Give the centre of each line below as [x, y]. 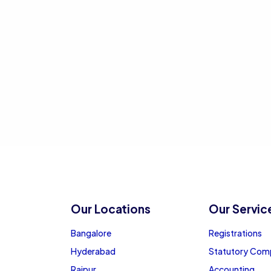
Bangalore [91, 233]
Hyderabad [93, 251]
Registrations [235, 233]
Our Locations [111, 209]
